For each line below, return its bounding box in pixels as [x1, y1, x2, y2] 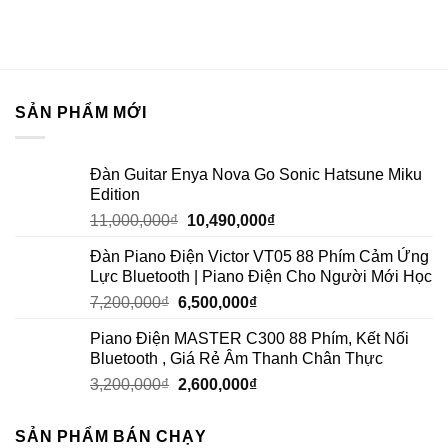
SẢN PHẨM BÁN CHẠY [15, 427, 207, 445]
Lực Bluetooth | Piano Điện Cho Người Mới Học [90, 267, 432, 285]
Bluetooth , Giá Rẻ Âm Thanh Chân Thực [90, 349, 383, 367]
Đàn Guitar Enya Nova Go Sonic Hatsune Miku [90, 165, 422, 183]
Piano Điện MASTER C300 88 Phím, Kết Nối [90, 329, 409, 347]
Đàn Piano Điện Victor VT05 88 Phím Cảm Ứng [90, 247, 429, 265]
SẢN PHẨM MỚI [15, 104, 147, 122]
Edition [90, 185, 140, 203]
